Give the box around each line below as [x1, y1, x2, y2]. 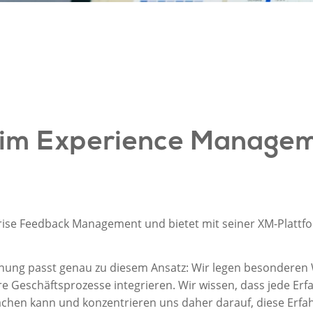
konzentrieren [82, 295, 159, 311]
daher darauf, [181, 295, 256, 311]
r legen [204, 260, 241, 276]
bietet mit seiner [168, 215, 255, 231]
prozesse [63, 277, 111, 293]
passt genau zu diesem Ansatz [27, 260, 186, 276]
